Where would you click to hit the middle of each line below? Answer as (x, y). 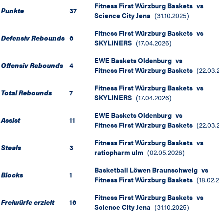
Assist (11, 120)
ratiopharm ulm (119, 152)
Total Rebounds (26, 93)
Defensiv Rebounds (33, 38)
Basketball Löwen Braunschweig (146, 170)
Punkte (12, 11)
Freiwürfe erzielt (28, 202)
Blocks (12, 175)
